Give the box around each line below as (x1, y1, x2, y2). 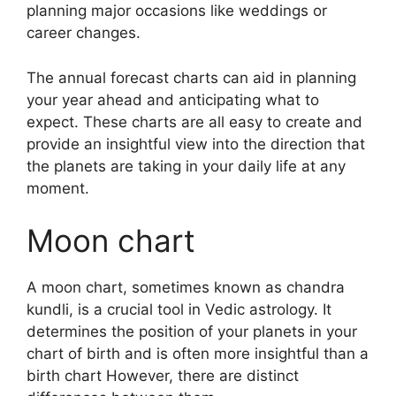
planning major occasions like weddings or (27, 2, 327, 19)
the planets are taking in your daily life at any (27, 156, 346, 175)
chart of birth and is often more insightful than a (27, 345, 369, 362)
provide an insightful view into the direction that (27, 134, 365, 153)
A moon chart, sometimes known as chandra (27, 278, 345, 296)
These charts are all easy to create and (83, 112, 362, 131)
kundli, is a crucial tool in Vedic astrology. (27, 301, 318, 318)
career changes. (27, 24, 141, 42)
